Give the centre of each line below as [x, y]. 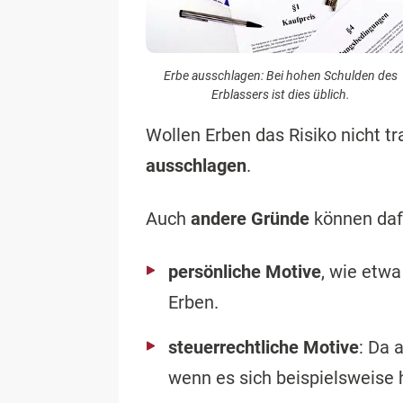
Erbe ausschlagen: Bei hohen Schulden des [281, 75]
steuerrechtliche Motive [264, 348]
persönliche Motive [245, 272]
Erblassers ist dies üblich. [281, 94]
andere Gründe [250, 219]
